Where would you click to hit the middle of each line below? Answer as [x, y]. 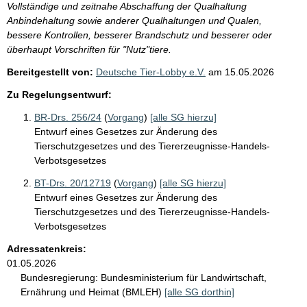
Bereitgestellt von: [50, 72]
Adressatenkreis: [47, 248]
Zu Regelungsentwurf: [59, 94]
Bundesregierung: [59, 277]
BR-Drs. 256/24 [68, 117]
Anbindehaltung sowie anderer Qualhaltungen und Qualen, [134, 20]
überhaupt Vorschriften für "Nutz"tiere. [89, 49]
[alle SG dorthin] [199, 292]
